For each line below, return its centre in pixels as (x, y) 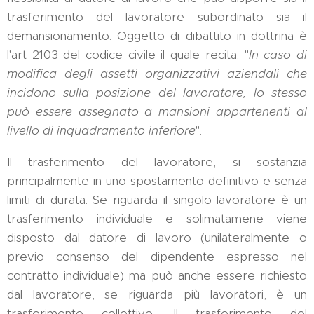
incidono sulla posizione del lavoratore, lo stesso (157, 93)
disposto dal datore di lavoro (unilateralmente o (157, 238)
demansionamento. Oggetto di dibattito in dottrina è (157, 36)
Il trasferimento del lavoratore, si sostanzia (157, 162)
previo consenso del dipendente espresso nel (157, 257)
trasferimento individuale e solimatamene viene (157, 219)
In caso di (278, 55)
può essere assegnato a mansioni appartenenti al (157, 111)
